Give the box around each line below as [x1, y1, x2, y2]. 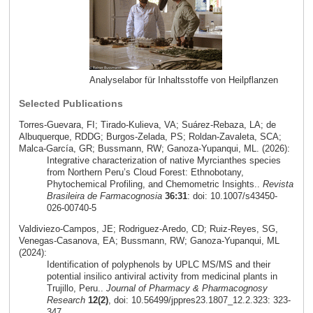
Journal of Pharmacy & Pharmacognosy [105, 282, 268, 293]
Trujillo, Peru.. [46, 282, 106, 293]
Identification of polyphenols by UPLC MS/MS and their [46, 259, 270, 270]
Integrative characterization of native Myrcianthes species [46, 155, 281, 166]
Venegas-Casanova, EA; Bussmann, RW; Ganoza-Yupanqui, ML [18, 235, 279, 246]
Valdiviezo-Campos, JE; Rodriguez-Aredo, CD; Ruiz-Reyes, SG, [18, 223, 278, 234]
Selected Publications [18, 98, 123, 110]
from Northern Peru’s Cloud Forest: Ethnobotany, [46, 167, 244, 177]
